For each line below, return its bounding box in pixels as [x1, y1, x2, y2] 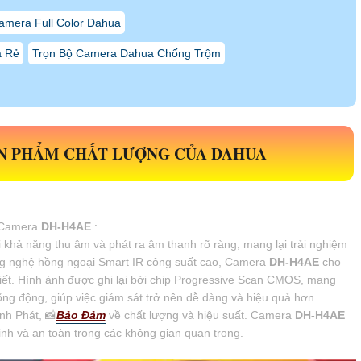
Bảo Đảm [56, 308, 106, 322]
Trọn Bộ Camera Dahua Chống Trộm [31, 46, 221, 60]
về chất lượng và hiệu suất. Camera [105, 308, 295, 322]
